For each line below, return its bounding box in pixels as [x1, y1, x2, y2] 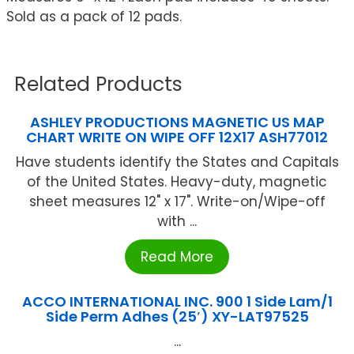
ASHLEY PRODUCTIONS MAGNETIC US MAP [29, 112, 325, 133]
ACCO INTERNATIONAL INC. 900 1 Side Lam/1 [21, 292, 333, 312]
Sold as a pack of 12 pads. [6, 7, 182, 27]
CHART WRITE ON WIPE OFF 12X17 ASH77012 [26, 127, 328, 148]
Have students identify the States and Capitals [15, 153, 339, 172]
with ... [157, 212, 197, 232]
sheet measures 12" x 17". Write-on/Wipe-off [28, 192, 326, 212]
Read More [141, 247, 213, 267]
